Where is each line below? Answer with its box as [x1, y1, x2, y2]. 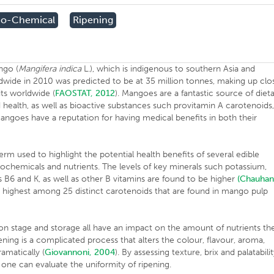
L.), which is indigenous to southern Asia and [84, 64, 256, 74]
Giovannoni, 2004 [45, 247, 116, 257]
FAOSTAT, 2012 [55, 88, 116, 98]
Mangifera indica [18, 64, 84, 74]
